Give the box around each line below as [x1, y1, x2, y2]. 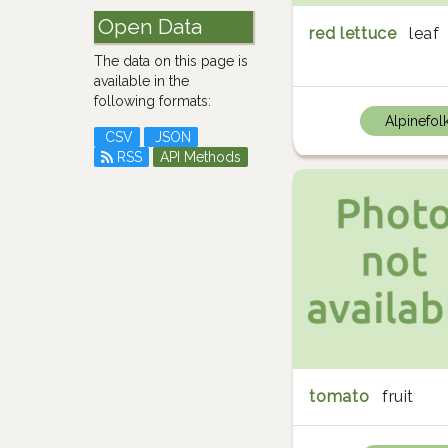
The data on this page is [94, 53, 249, 70]
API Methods [160, 149, 242, 166]
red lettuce [309, 24, 397, 44]
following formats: [94, 93, 212, 110]
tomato [309, 386, 370, 406]
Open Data [98, 14, 203, 40]
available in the [94, 73, 190, 90]
